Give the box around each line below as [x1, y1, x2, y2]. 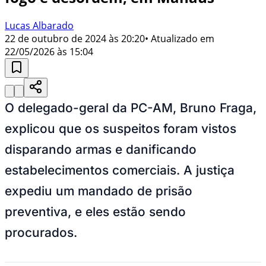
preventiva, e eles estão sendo [5, 204, 186, 219]
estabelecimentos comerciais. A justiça [5, 162, 235, 178]
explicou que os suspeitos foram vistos [5, 121, 236, 136]
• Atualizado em [145, 31, 214, 45]
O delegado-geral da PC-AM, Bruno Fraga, [5, 100, 256, 115]
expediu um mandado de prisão [5, 183, 192, 198]
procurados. [5, 224, 77, 240]
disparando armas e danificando [5, 141, 197, 157]
